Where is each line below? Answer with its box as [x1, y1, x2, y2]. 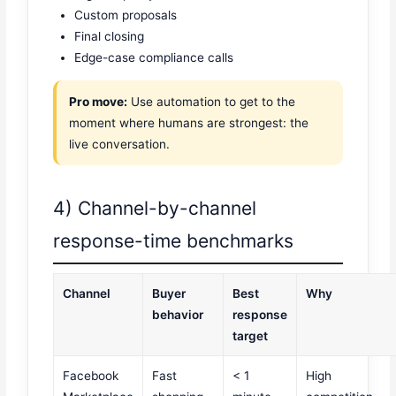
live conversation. [69, 136, 171, 151]
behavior [152, 308, 204, 323]
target [232, 329, 269, 344]
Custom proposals [74, 8, 178, 23]
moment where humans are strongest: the [69, 115, 309, 130]
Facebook [63, 369, 119, 384]
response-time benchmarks [53, 230, 294, 253]
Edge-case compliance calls [74, 50, 234, 65]
